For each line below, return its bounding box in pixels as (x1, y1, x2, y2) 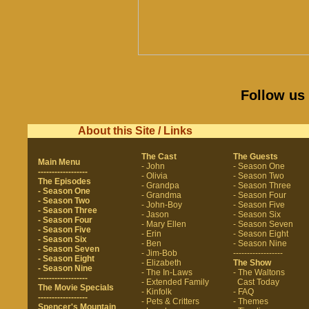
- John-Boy (141, 200, 182, 210)
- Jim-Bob (141, 248, 177, 258)
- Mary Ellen (141, 219, 186, 229)
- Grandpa (141, 181, 179, 190)
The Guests (233, 152, 278, 161)
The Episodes (37, 176, 91, 186)
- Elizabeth (141, 258, 181, 268)
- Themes (233, 297, 268, 306)
